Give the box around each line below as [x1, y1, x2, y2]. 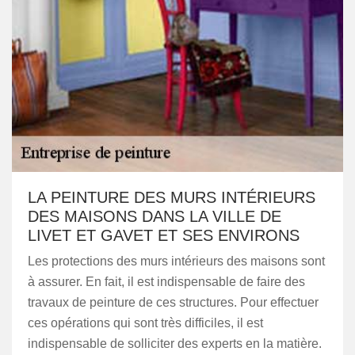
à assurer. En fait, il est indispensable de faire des [28, 275, 305, 288]
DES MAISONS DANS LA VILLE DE [28, 208, 281, 225]
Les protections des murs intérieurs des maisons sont [28, 254, 325, 268]
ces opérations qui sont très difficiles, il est [28, 316, 263, 330]
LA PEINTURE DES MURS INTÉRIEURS [28, 189, 315, 206]
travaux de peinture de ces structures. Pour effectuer [28, 296, 319, 309]
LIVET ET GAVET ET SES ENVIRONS [28, 227, 300, 244]
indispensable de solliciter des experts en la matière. [28, 337, 322, 350]
